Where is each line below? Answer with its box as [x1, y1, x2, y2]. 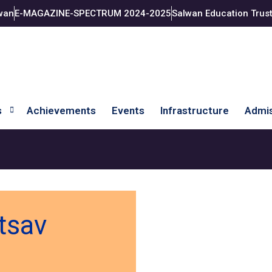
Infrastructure [160, 104, 229, 117]
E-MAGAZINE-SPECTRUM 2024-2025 [14, 8, 171, 19]
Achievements [26, 104, 96, 117]
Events [111, 104, 144, 117]
